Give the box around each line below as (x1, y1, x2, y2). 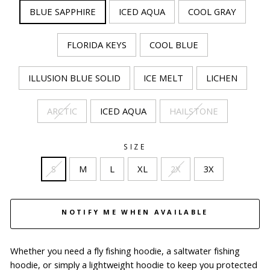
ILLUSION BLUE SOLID (28, 71, 121, 84)
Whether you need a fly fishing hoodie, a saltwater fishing (10, 244, 240, 257)
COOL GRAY (187, 5, 236, 17)
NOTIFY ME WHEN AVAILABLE (61, 207, 209, 216)
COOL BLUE (149, 38, 198, 51)
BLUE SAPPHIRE (29, 5, 96, 17)
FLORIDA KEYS (67, 38, 127, 51)
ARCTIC (47, 104, 77, 117)
